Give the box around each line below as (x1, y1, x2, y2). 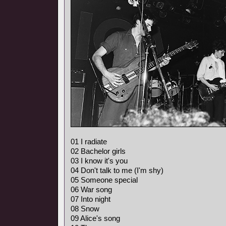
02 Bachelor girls (71, 147, 126, 155)
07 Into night (71, 195, 110, 203)
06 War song (71, 185, 112, 194)
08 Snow (71, 204, 99, 213)
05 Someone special (71, 176, 138, 184)
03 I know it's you (71, 156, 128, 165)
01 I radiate (71, 137, 107, 146)
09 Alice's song (71, 214, 120, 222)
